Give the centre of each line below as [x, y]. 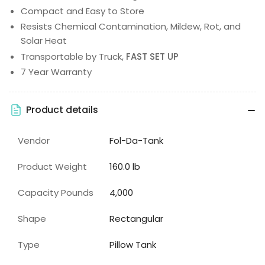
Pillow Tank [133, 244]
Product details [62, 110]
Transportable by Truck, [73, 56]
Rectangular [137, 218]
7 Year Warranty [56, 72]
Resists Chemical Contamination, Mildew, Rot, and [131, 27]
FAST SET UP [152, 56]
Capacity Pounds [56, 192]
